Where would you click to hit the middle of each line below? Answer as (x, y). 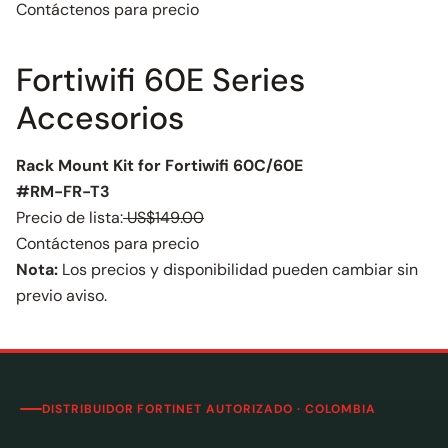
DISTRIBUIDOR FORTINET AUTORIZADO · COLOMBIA (209, 409)
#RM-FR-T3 (63, 191)
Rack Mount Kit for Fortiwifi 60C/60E (159, 165)
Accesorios (100, 118)
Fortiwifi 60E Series (160, 80)
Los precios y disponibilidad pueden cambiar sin (238, 269)
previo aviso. (61, 295)
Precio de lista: (69, 217)
